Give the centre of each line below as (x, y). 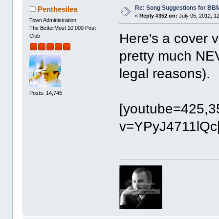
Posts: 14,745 (46, 93)
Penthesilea (57, 9)
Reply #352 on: (159, 16)
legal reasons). (165, 74)
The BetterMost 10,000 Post (63, 28)
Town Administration (53, 20)
